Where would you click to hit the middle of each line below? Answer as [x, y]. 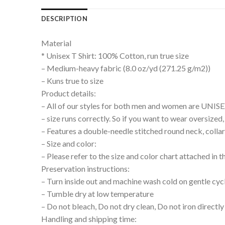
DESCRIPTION [64, 19]
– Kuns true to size [72, 81]
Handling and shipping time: [89, 219]
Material [56, 43]
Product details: [69, 93]
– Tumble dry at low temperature [97, 194]
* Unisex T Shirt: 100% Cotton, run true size [115, 56]
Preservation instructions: [85, 169]
